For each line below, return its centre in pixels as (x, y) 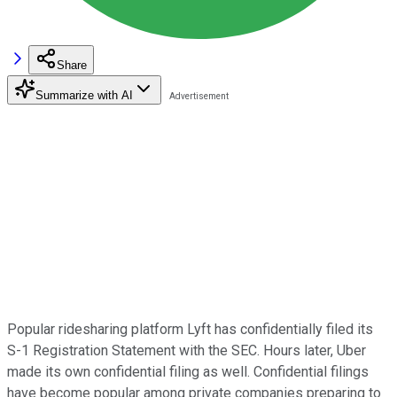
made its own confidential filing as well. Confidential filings (188, 371)
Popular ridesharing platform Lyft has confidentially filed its (190, 329)
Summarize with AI (84, 95)
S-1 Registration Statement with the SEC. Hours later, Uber (187, 350)
